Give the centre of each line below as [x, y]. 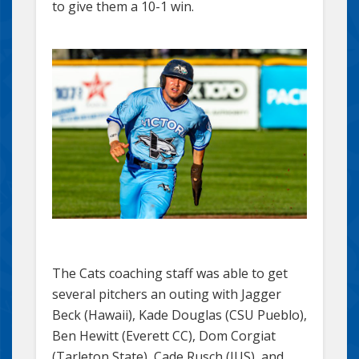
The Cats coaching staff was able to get [170, 274]
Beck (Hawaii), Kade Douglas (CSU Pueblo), [179, 315]
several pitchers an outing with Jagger [167, 294]
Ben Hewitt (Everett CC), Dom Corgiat [164, 336]
